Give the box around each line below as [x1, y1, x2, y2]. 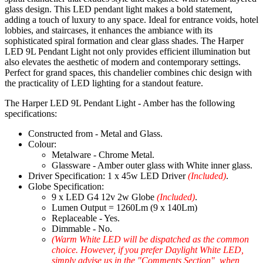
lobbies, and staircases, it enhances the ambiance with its [5, 25, 213, 36]
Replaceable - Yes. [52, 213, 120, 224]
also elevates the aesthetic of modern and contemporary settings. [5, 57, 241, 68]
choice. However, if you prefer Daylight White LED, [52, 245, 244, 255]
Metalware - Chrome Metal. [52, 150, 154, 160]
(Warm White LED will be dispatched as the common [52, 234, 249, 245]
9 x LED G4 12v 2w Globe [52, 192, 157, 203]
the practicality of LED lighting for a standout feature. [5, 78, 203, 89]
